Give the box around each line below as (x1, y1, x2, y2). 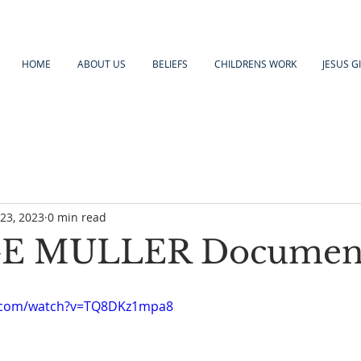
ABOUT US (77, 57, 126, 70)
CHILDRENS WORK (214, 57, 297, 70)
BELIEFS (151, 57, 188, 70)
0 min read (48, 209, 106, 225)
